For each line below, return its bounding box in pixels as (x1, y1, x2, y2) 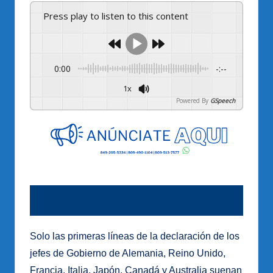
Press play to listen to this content (49, 9, 188, 22)
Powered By (176, 96, 208, 105)
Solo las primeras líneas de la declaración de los (30, 231, 239, 242)
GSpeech (210, 96, 235, 105)
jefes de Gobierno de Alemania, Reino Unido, (30, 248, 225, 259)
